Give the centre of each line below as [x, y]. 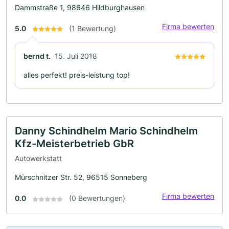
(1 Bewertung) [93, 28]
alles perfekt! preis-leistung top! [77, 75]
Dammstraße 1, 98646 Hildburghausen [80, 7]
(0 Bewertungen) [97, 198]
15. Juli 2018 [76, 56]
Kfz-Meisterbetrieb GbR [74, 143]
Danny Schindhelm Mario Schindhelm [106, 131]
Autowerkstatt [38, 158]
